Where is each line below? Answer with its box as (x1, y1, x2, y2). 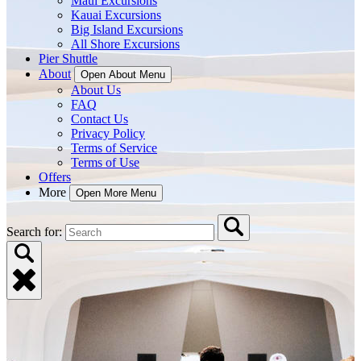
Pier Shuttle (39, 52, 98, 65)
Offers (39, 170, 71, 184)
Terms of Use (71, 156, 139, 169)
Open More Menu (76, 187, 156, 199)
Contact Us (71, 112, 128, 126)
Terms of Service (71, 141, 157, 155)
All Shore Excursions (71, 37, 180, 51)
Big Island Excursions (71, 23, 183, 36)
